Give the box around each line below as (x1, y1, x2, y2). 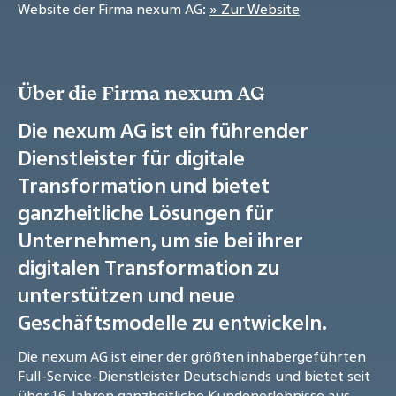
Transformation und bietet (18, 171, 270, 200)
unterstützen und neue (18, 281, 235, 309)
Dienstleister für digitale (18, 144, 245, 172)
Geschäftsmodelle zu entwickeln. (18, 308, 327, 337)
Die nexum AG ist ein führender (18, 117, 308, 145)
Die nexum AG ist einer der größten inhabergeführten (18, 346, 366, 367)
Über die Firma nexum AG (18, 80, 264, 107)
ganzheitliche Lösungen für (18, 199, 274, 227)
